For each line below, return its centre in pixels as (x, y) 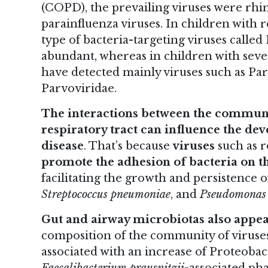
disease (63, 146)
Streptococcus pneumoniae (106, 195)
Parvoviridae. (79, 89)
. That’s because (128, 146)
